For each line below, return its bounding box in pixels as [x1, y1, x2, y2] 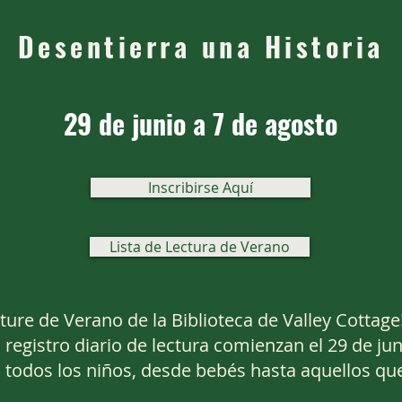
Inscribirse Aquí [148, 178, 253, 197]
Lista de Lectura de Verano [109, 237, 290, 257]
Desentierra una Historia [17, 26, 384, 66]
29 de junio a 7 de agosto [64, 103, 337, 144]
